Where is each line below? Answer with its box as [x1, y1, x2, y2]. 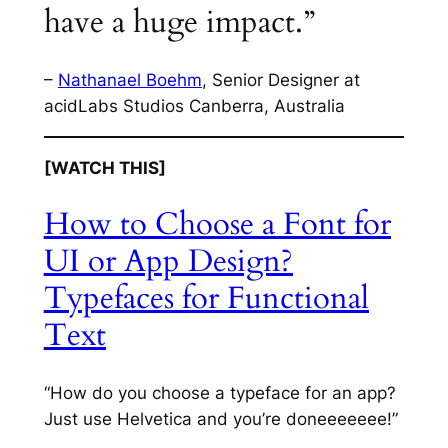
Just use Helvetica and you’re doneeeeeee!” [43, 408, 403, 429]
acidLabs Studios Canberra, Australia [43, 95, 345, 116]
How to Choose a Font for [43, 203, 391, 246]
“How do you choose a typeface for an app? [43, 382, 396, 403]
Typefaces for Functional [43, 277, 369, 320]
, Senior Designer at [201, 69, 360, 90]
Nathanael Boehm [57, 69, 202, 90]
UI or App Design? [43, 240, 293, 283]
